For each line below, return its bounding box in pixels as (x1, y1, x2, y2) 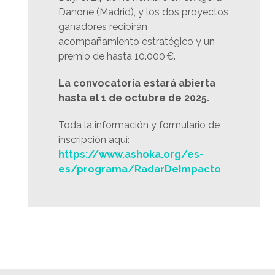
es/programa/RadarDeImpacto (58, 163, 221, 175)
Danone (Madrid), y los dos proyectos (58, 6, 228, 18)
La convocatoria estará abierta (58, 77, 215, 89)
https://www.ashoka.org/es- (58, 148, 204, 160)
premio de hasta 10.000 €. (58, 50, 176, 62)
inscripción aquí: (58, 133, 130, 145)
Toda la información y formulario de (58, 118, 220, 131)
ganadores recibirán (58, 20, 147, 33)
